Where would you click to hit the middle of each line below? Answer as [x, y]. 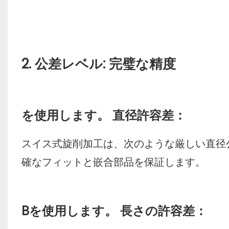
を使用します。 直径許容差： [104, 116]
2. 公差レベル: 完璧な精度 [98, 64]
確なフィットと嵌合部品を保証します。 [113, 162]
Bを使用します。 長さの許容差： [114, 211]
